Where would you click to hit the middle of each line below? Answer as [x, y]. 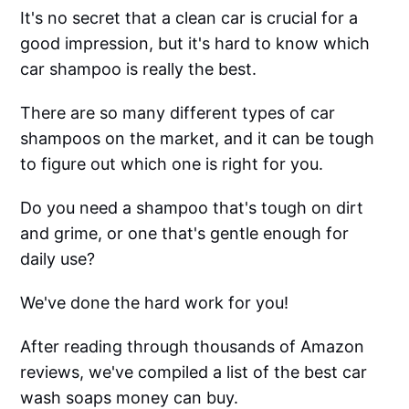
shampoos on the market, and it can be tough [198, 139]
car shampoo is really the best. [139, 69]
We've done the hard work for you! [155, 303]
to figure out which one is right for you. [172, 164]
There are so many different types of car [178, 113]
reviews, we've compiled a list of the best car [194, 372]
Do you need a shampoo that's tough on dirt [192, 208]
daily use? [58, 259]
